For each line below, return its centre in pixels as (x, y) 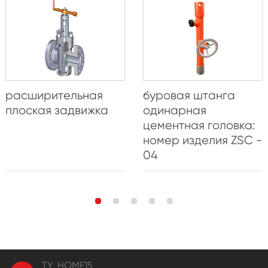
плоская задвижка (57, 111)
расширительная (54, 96)
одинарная (174, 111)
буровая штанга (189, 96)
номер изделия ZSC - (202, 141)
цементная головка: (199, 126)
